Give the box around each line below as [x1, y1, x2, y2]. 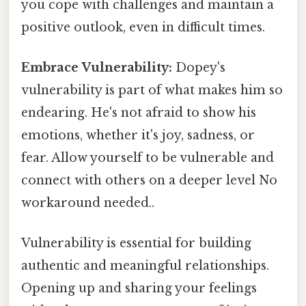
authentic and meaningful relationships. [21, 258, 269, 274]
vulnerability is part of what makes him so [21, 82, 283, 98]
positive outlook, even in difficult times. [21, 19, 265, 35]
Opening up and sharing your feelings [21, 281, 257, 296]
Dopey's [172, 59, 225, 75]
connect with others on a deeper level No [21, 172, 277, 188]
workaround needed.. [21, 195, 154, 210]
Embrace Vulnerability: [21, 59, 172, 75]
